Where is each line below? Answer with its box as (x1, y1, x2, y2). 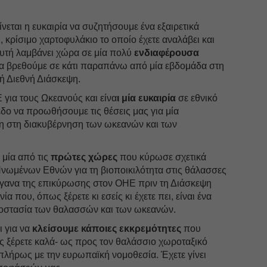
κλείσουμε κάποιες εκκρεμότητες (30, 223, 182, 234)
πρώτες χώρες (51, 151, 118, 162)
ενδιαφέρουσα (134, 47, 200, 58)
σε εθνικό (176, 92, 218, 103)
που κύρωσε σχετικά (117, 151, 207, 162)
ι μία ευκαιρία (117, 92, 176, 103)
